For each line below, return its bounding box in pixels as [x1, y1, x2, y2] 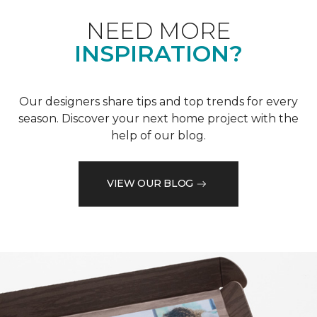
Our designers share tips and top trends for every [19, 94, 298, 108]
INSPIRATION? [74, 39, 243, 67]
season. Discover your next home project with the [18, 111, 299, 125]
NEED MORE [86, 16, 231, 45]
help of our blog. [111, 128, 206, 142]
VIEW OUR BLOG [106, 177, 194, 190]
